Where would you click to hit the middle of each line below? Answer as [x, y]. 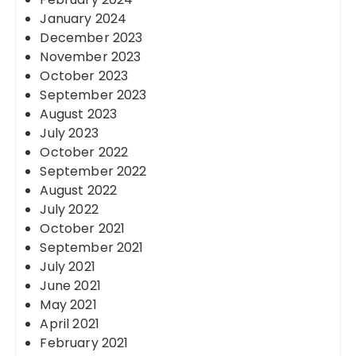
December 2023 [91, 38]
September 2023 [93, 95]
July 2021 [68, 267]
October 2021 [83, 228]
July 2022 [69, 209]
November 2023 [91, 57]
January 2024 [83, 19]
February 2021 [84, 343]
